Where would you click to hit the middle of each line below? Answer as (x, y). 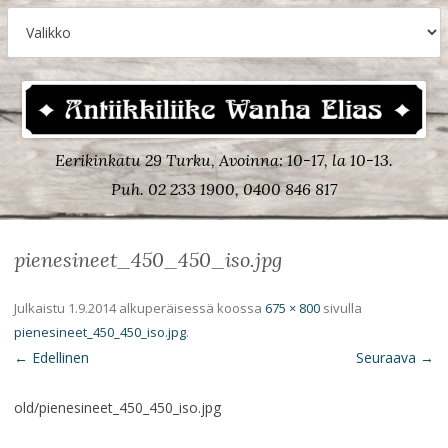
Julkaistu (41, 308)
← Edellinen (51, 358)
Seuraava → (395, 358)
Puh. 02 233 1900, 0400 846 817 (224, 189)
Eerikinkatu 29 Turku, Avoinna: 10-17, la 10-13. (224, 160)
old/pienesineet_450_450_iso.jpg (117, 408)
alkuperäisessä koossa (190, 308)
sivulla (341, 308)
